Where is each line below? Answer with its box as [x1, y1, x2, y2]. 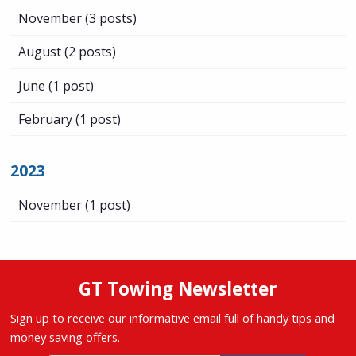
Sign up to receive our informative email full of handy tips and [10, 310, 335, 327]
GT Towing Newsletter [78, 277, 277, 302]
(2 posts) [61, 43, 117, 61]
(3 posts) [82, 10, 137, 28]
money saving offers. [10, 329, 121, 346]
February [18, 110, 73, 128]
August [18, 43, 62, 61]
